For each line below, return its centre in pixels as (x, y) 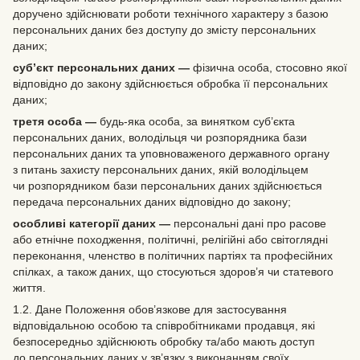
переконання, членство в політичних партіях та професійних (173, 255)
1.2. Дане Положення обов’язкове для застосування (150, 309)
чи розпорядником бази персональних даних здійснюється (168, 185)
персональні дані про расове (248, 223)
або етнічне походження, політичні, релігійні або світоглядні (170, 239)
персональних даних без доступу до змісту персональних (164, 29)
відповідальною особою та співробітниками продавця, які (164, 325)
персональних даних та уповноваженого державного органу (171, 153)
